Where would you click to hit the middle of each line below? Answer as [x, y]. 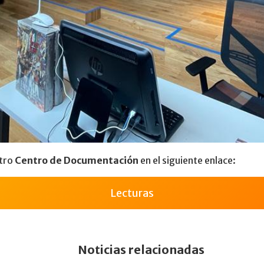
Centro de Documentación [77, 160]
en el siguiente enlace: [187, 160]
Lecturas [132, 193]
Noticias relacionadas [141, 249]
